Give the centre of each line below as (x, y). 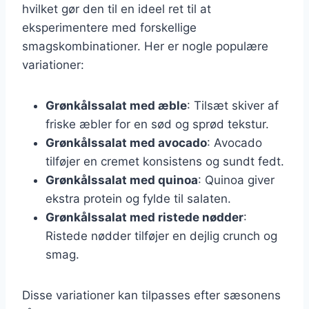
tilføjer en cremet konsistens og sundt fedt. (165, 161)
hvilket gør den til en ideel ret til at (117, 9)
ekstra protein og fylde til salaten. (138, 198)
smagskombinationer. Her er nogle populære (145, 46)
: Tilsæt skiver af (233, 105)
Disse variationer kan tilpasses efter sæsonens (151, 295)
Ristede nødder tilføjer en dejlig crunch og (161, 236)
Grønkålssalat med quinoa (122, 180)
